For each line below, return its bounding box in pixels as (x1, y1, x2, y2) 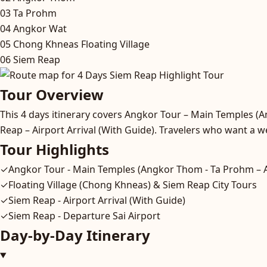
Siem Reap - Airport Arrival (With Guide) (8, 194, 185, 207)
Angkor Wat (13, 22, 67, 35)
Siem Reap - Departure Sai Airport (8, 209, 160, 222)
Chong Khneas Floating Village (13, 38, 150, 51)
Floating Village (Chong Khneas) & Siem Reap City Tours (8, 178, 257, 191)
